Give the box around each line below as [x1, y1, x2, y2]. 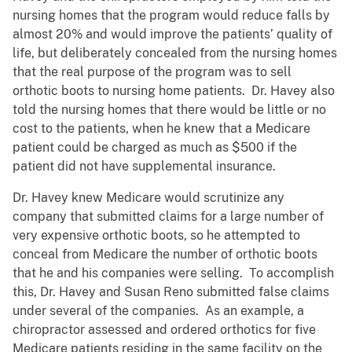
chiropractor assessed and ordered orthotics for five [13, 322, 316, 338]
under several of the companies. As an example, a [13, 303, 304, 319]
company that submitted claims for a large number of [13, 209, 324, 225]
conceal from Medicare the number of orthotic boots [13, 247, 317, 262]
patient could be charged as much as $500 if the [13, 140, 297, 156]
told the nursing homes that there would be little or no [13, 102, 326, 118]
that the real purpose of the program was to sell [13, 64, 291, 80]
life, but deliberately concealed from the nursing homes [13, 46, 337, 61]
